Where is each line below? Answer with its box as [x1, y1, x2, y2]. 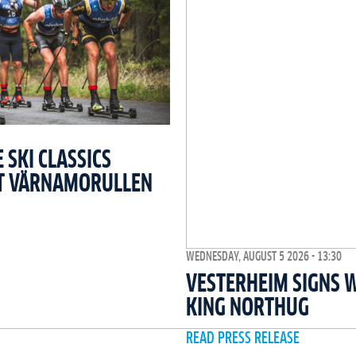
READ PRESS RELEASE [186, 331, 300, 347]
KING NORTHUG [186, 296, 309, 321]
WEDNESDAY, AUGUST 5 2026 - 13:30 [186, 250, 342, 264]
